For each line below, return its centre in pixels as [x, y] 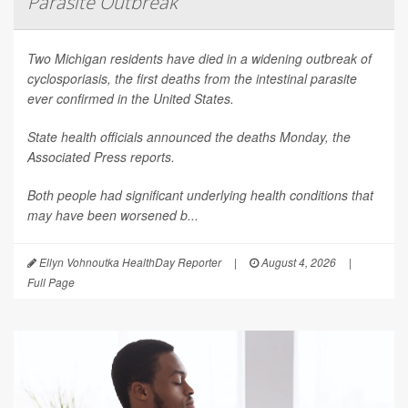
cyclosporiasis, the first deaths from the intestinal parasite [192, 78]
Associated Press [79, 156]
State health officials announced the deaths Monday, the [189, 136]
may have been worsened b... [113, 214]
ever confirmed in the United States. [131, 98]
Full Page [51, 281]
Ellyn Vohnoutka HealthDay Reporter [129, 261]
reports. [153, 156]
